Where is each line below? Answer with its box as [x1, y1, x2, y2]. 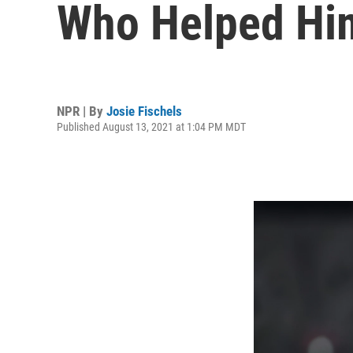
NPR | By [57, 102, 106, 119]
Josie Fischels [106, 102, 182, 119]
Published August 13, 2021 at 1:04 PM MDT [57, 120, 246, 133]
